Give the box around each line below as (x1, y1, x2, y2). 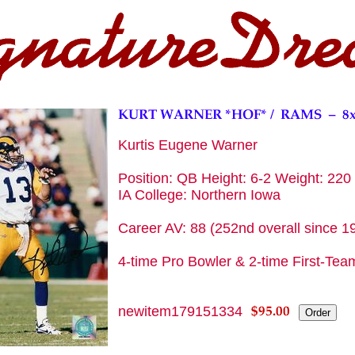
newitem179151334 (118, 303, 242, 319)
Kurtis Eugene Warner (118, 137, 258, 153)
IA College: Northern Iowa (118, 187, 281, 203)
